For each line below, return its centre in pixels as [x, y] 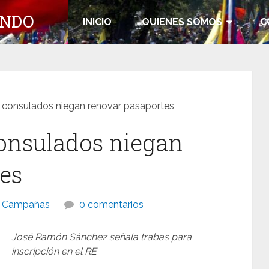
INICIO [97, 22]
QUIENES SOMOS [182, 22]
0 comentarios [111, 204]
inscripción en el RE [54, 251]
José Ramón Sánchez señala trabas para [102, 237]
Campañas [26, 204]
